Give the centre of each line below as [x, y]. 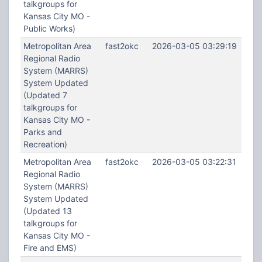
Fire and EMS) [50, 248]
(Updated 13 [47, 211]
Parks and [42, 132]
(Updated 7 [45, 95]
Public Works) [49, 28]
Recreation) [45, 144]
